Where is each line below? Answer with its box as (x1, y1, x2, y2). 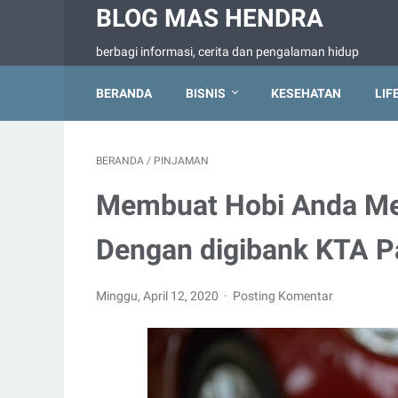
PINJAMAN (154, 155, 209, 167)
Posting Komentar (233, 289, 334, 303)
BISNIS (186, 86, 226, 100)
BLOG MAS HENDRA (96, 4, 323, 33)
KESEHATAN (271, 86, 341, 100)
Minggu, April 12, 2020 (96, 289, 221, 303)
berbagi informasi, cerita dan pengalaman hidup (96, 44, 359, 59)
